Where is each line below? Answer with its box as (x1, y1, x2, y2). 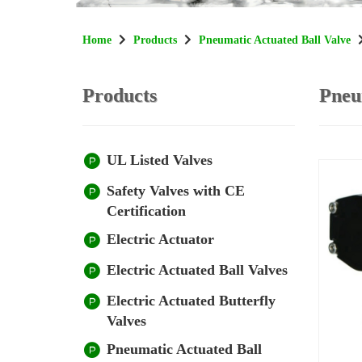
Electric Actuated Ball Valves (107, 262, 288, 278)
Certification (107, 203, 186, 219)
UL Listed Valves (107, 152, 213, 168)
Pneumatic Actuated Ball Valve (199, 34, 351, 46)
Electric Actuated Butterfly (107, 293, 276, 309)
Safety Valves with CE (107, 183, 245, 199)
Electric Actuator (107, 231, 214, 247)
